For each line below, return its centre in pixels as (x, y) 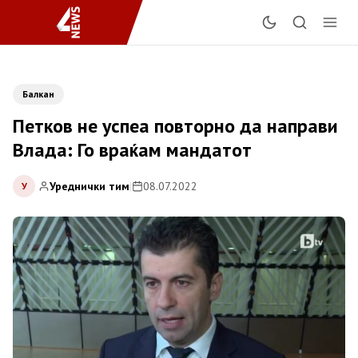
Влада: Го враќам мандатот (132, 150)
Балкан (38, 94)
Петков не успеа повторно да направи (175, 126)
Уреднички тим (89, 186)
